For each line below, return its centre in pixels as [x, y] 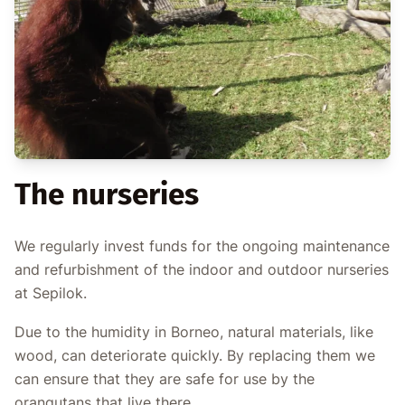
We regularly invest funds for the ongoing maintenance [202, 245]
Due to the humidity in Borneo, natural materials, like [194, 332]
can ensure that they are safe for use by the [165, 379]
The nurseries [107, 195]
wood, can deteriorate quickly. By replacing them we [195, 356]
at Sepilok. [51, 292]
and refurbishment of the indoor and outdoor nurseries [202, 269]
